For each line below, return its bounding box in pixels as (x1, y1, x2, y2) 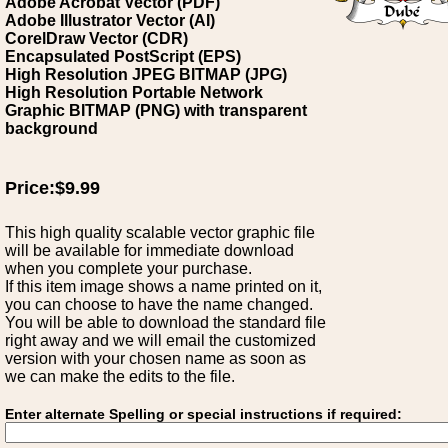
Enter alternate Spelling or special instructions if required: (5, 406, 402, 422)
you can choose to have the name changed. (5, 296, 313, 313)
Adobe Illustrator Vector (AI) (5, 12, 215, 29)
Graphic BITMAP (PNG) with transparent (5, 102, 307, 119)
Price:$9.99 (5, 178, 100, 198)
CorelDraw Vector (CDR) (5, 30, 188, 47)
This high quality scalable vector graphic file (5, 224, 315, 241)
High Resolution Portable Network (5, 84, 263, 101)
